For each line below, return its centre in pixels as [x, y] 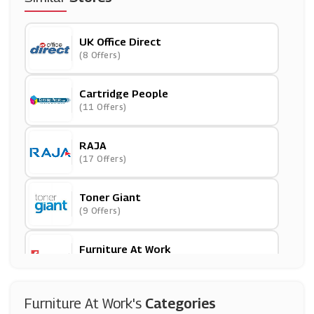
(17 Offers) [103, 159]
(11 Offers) [103, 107]
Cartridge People [124, 93]
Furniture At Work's [85, 303]
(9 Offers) [100, 211]
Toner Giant [110, 197]
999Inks [100, 301]
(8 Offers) [100, 55]
